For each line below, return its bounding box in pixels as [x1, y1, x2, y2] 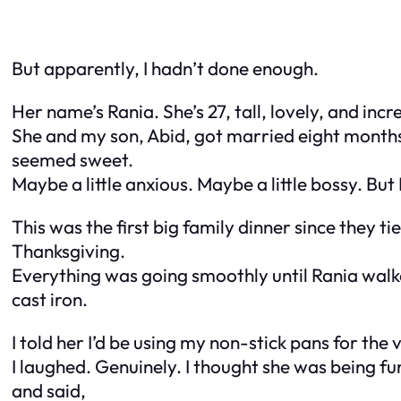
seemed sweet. [12, 148, 133, 172]
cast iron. [12, 286, 88, 311]
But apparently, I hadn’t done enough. [12, 56, 319, 81]
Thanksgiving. [12, 238, 125, 262]
